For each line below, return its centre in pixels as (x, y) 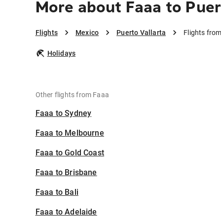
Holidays (61, 54)
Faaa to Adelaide (66, 212)
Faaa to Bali (57, 192)
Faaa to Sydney (63, 113)
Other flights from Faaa (72, 95)
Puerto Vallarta (141, 33)
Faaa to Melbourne (70, 133)
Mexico (87, 33)
